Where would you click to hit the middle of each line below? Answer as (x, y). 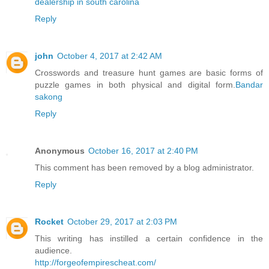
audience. (53, 251)
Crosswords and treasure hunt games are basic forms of (149, 73)
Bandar (249, 85)
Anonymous (60, 151)
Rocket (49, 222)
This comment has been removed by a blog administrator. (144, 168)
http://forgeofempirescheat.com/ (95, 263)
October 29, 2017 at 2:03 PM (122, 222)
